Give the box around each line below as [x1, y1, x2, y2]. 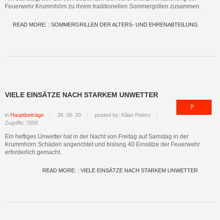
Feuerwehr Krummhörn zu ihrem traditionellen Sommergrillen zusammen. [5, 3, 201, 10]
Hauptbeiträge [10, 112, 44, 118]
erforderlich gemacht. [5, 149, 61, 156]
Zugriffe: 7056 [5, 120, 38, 126]
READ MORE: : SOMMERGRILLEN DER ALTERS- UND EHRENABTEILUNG [13, 22, 198, 27]
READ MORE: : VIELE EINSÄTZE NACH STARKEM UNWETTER [42, 167, 198, 173]
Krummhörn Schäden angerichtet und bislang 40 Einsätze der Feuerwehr [5, 141, 200, 148]
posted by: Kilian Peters [95, 112, 151, 118]
